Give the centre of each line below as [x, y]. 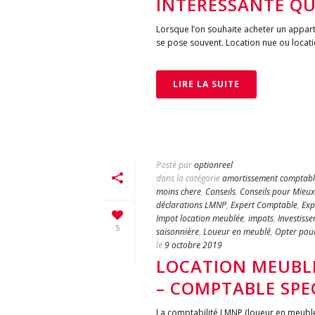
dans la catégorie [188, 178]
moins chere [179, 192]
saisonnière [178, 232]
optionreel [213, 165]
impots [261, 218]
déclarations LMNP [191, 205]
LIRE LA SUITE [206, 84]
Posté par [174, 165]
